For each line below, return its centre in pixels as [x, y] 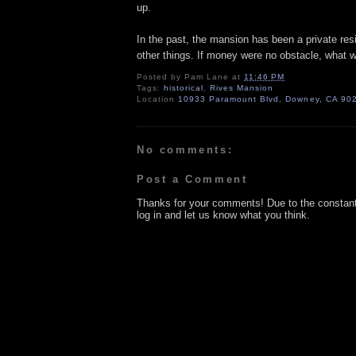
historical [184, 87]
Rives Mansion [242, 87]
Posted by [161, 76]
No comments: [185, 149]
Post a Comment [192, 180]
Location [158, 99]
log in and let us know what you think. [223, 215]
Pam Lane [207, 76]
